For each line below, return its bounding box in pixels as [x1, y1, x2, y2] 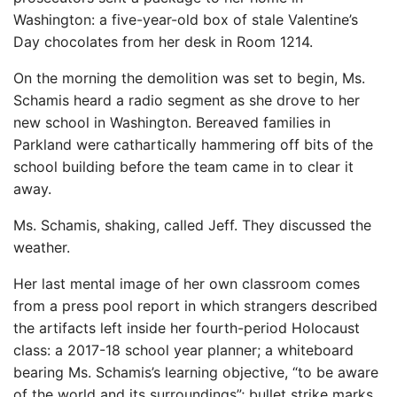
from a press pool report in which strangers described [13, 297, 378, 315]
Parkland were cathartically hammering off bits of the [13, 136, 373, 154]
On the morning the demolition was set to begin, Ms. [13, 69, 365, 88]
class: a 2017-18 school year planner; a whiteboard [13, 341, 354, 360]
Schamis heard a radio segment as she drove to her [13, 91, 360, 110]
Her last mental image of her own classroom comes [13, 275, 360, 293]
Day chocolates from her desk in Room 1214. [13, 33, 313, 51]
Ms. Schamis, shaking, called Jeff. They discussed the [13, 216, 371, 235]
